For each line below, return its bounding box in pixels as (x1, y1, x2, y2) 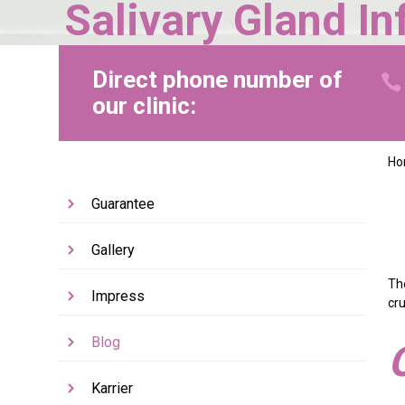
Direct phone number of (91, 65, 343, 93)
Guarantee (91, 195, 155, 213)
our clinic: (91, 91, 196, 119)
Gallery (91, 241, 136, 259)
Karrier (91, 380, 134, 398)
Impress (91, 287, 146, 306)
